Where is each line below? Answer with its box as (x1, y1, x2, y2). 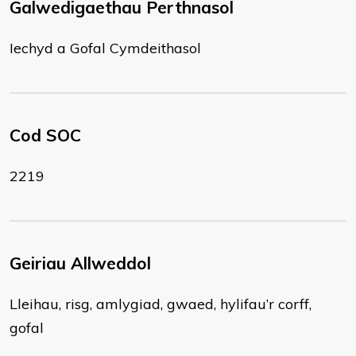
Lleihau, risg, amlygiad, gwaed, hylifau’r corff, (10, 295, 311, 313)
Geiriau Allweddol (10, 253, 151, 273)
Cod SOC (10, 125, 81, 145)
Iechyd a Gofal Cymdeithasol (10, 39, 201, 57)
